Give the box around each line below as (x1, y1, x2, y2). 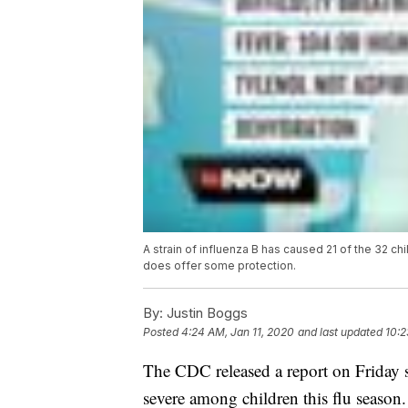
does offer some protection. (143, 259, 296, 273)
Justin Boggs (163, 304, 248, 322)
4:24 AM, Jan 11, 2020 (181, 325, 294, 340)
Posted (143, 325, 181, 340)
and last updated (298, 325, 382, 340)
